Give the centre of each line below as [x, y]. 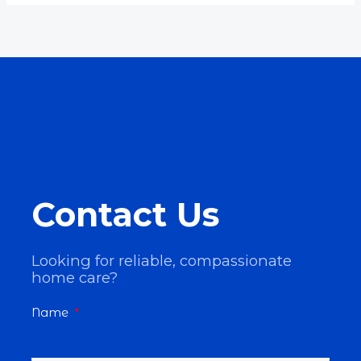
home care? [75, 278]
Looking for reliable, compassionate [162, 261]
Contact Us [125, 215]
